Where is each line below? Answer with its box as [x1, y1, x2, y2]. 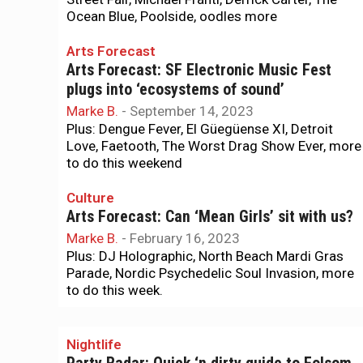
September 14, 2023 [130, 103, 254, 119]
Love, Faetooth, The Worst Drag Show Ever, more [66, 138, 361, 154]
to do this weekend [66, 155, 182, 171]
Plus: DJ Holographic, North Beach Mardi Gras [66, 248, 344, 264]
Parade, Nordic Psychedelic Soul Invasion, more [66, 265, 354, 281]
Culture [66, 190, 114, 206]
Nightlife [66, 336, 122, 352]
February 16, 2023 [130, 230, 240, 246]
